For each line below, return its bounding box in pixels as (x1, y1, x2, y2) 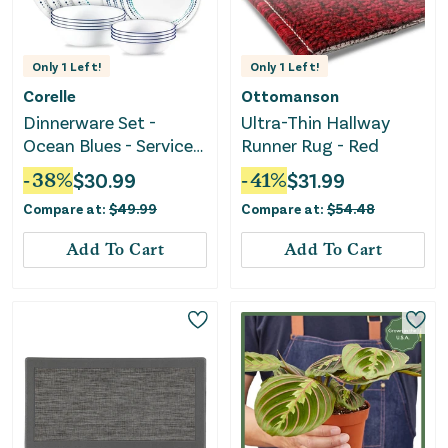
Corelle (23, 86, 76, 106)
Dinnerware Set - (23, 111, 156, 134)
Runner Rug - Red (241, 134, 379, 157)
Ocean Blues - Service (23, 134, 193, 157)
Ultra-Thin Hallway (241, 111, 391, 134)
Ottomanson (241, 86, 339, 106)
